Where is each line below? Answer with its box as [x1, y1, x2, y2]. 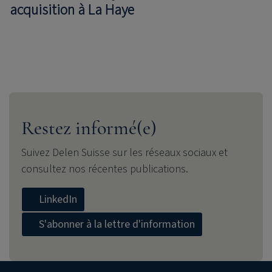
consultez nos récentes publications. [21, 161, 188, 177]
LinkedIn [39, 191, 77, 207]
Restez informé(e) [21, 115, 157, 140]
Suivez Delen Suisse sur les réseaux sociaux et [21, 144, 228, 160]
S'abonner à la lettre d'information [39, 216, 195, 232]
